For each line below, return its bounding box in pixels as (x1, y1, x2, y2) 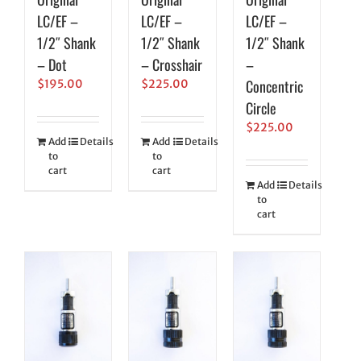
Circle (245, 97, 276, 118)
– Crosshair (141, 53, 203, 75)
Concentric (245, 75, 303, 97)
